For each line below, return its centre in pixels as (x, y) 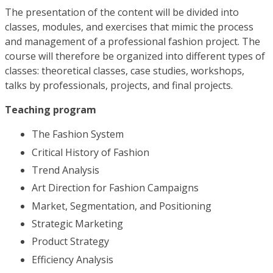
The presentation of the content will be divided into (122, 12)
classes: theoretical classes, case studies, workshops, (125, 71)
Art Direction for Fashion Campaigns (115, 188)
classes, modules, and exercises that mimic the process (129, 27)
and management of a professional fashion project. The (133, 42)
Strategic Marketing (77, 224)
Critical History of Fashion (90, 152)
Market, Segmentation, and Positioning (122, 206)
